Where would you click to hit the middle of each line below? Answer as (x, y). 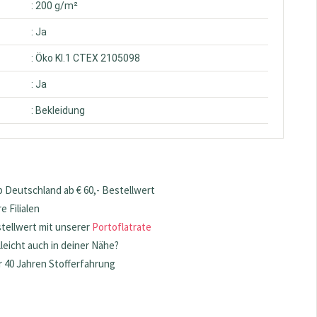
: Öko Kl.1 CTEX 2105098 (86, 58)
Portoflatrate (122, 227)
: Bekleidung (58, 110)
